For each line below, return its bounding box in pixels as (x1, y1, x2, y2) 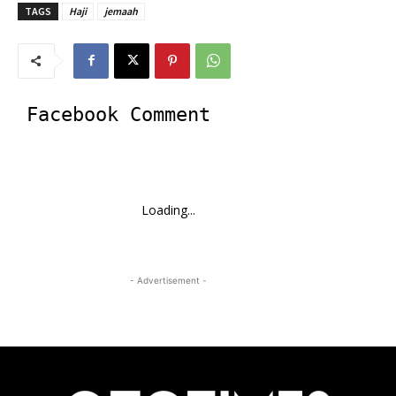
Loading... (141, 201, 195, 218)
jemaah (104, 4, 138, 18)
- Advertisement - (129, 274, 207, 286)
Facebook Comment (27, 103, 210, 126)
